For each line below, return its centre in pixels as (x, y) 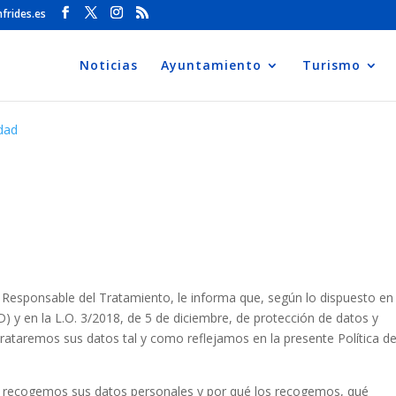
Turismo (331, 65)
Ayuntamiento (211, 65)
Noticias (109, 65)
